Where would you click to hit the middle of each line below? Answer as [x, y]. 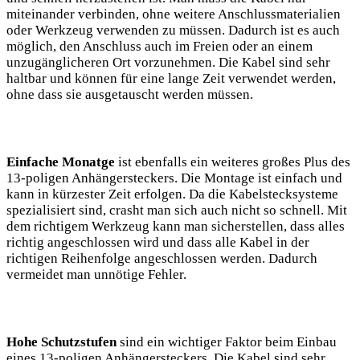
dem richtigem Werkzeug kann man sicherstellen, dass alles [176, 227]
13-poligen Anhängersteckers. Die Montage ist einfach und [174, 178]
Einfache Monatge [61, 162]
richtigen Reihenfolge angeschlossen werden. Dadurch [162, 259]
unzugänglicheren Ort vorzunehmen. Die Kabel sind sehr [168, 63]
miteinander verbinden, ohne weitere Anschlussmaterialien [174, 14]
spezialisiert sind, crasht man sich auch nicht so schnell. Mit [177, 211]
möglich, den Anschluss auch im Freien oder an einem [160, 47]
